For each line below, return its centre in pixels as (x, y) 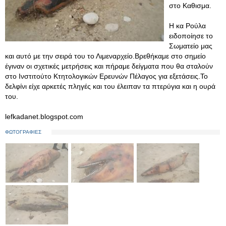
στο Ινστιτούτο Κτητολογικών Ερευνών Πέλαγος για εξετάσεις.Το (106, 76)
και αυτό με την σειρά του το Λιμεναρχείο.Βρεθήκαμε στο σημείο (105, 56)
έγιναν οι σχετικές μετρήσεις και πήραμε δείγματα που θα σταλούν (109, 66)
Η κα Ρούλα (187, 26)
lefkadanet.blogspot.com (44, 117)
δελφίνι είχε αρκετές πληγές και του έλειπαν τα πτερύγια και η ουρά (110, 86)
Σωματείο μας (191, 46)
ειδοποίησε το (191, 36)
